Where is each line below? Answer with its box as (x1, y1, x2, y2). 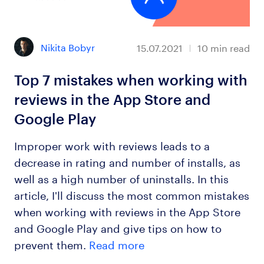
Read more (88, 235, 144, 252)
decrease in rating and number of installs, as (14, 152, 240, 169)
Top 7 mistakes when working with (14, 71, 247, 88)
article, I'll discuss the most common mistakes (14, 185, 249, 202)
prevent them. (14, 235, 89, 252)
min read (210, 39, 250, 54)
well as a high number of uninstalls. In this (14, 169, 229, 186)
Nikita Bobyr (41, 39, 95, 54)
